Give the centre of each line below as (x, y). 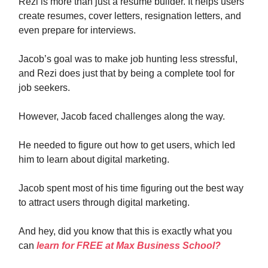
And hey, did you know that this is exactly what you (125, 231)
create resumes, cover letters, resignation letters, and (130, 16)
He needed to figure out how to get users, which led (127, 145)
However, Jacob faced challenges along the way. (122, 116)
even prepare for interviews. (77, 30)
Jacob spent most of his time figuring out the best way (131, 188)
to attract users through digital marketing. (104, 202)
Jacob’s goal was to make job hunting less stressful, (128, 59)
